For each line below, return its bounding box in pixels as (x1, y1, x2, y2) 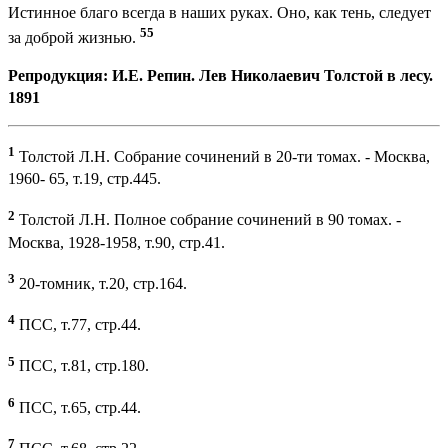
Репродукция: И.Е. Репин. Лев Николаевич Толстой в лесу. (8, 66, 433, 84)
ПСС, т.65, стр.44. (15, 398, 141, 416)
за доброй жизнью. (8, 28, 140, 46)
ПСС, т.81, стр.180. (15, 357, 149, 375)
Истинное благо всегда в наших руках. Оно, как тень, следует (8, 3, 431, 21)
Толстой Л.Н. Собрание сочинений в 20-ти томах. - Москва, (15, 148, 430, 166)
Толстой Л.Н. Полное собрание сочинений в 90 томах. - (15, 211, 401, 229)
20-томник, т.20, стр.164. (15, 274, 187, 292)
